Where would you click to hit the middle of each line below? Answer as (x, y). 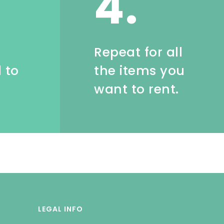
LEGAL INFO (60, 209)
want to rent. (136, 89)
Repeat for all (138, 52)
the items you (139, 71)
